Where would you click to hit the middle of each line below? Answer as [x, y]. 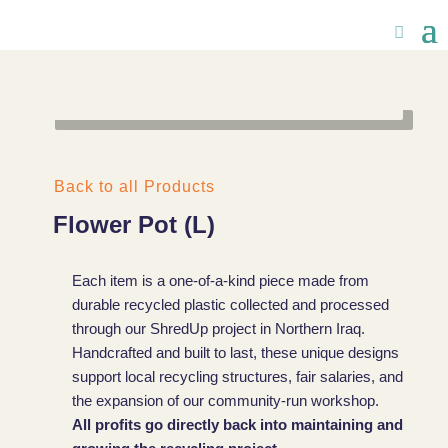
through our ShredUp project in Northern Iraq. [218, 328]
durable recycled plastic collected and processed [230, 304]
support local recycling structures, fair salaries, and [237, 376]
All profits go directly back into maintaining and [237, 424]
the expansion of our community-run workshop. [225, 400]
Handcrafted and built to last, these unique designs [235, 352]
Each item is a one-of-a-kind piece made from [220, 280]
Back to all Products [134, 186]
